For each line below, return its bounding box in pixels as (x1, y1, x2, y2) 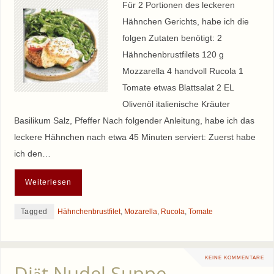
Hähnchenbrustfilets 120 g (122, 49, 224, 59)
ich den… (13, 148, 51, 158)
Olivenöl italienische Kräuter (122, 98, 230, 109)
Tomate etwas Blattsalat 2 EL (122, 82, 234, 92)
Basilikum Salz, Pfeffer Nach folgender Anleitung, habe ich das (13, 115, 254, 125)
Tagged (20, 207, 48, 217)
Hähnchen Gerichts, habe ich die (122, 16, 249, 26)
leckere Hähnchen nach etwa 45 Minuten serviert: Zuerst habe (13, 131, 256, 142)
